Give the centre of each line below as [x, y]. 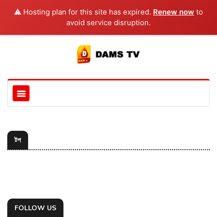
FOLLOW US [35, 208]
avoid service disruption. [108, 23]
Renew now [174, 12]
